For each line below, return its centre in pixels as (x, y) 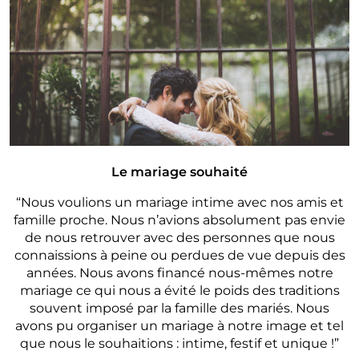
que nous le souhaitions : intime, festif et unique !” (179, 343)
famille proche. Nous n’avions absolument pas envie (179, 220)
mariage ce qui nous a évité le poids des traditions (179, 290)
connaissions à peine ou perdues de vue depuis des (179, 255)
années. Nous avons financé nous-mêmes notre (179, 272)
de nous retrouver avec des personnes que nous (179, 237)
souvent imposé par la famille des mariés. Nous (179, 308)
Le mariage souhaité (179, 171)
